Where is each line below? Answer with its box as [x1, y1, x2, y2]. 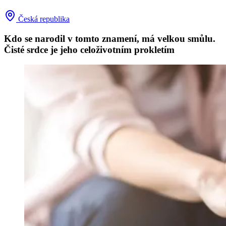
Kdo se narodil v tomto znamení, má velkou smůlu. [4, 33, 215, 44]
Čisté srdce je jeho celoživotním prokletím [4, 44, 175, 55]
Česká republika [16, 15, 70, 23]
